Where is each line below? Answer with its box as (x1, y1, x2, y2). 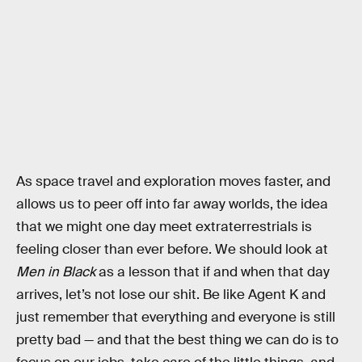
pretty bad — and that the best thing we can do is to (16, 331, 339, 349)
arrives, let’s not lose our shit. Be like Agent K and (16, 286, 326, 304)
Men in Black (16, 263, 95, 281)
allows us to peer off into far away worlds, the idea (16, 196, 328, 213)
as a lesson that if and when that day (95, 263, 330, 281)
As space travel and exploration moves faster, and (16, 173, 330, 191)
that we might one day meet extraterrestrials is (16, 218, 312, 236)
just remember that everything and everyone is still (16, 309, 335, 326)
